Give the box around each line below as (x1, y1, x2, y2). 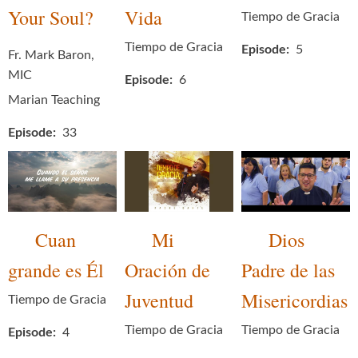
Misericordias (241, 288, 348, 314)
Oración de (125, 257, 210, 284)
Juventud (125, 288, 193, 314)
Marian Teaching (8, 93, 100, 107)
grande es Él (8, 257, 104, 284)
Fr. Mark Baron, (8, 49, 94, 62)
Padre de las (241, 257, 335, 284)
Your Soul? (8, 5, 93, 31)
